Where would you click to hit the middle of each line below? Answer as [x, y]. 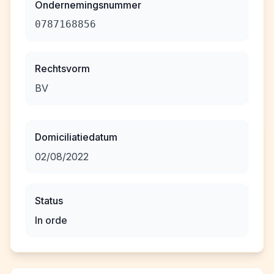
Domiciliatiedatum [76, 137]
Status [49, 201]
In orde [51, 220]
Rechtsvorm [62, 68]
